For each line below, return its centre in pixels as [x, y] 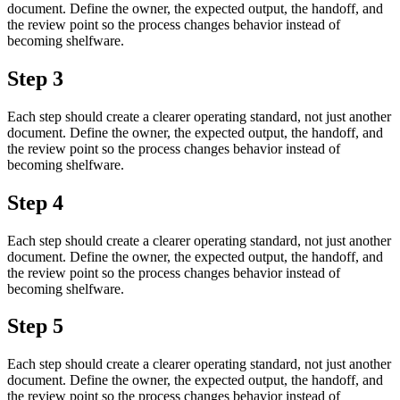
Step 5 [35, 326]
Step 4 [35, 202]
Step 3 [35, 78]
